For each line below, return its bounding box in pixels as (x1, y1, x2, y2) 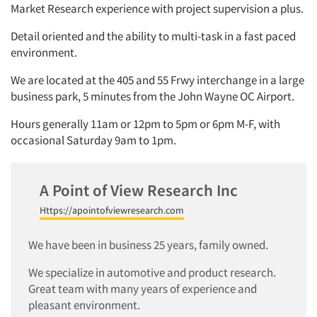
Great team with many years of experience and (28, 280, 257, 296)
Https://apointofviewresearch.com (40, 203, 184, 217)
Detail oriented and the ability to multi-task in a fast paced (11, 28, 296, 45)
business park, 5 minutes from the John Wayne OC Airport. (11, 88, 294, 105)
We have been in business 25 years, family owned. (28, 236, 268, 253)
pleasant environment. (28, 296, 140, 313)
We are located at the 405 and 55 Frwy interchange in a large (11, 72, 304, 88)
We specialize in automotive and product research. (28, 264, 276, 280)
